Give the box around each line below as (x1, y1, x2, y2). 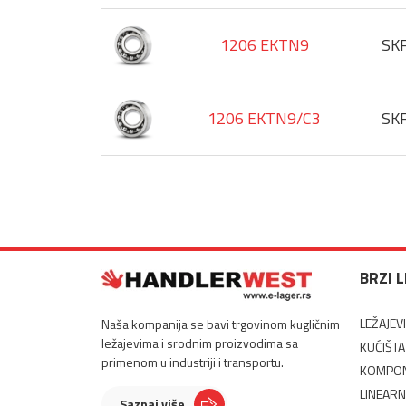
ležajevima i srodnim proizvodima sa (101, 333, 298, 353)
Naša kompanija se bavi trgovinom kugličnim (101, 314, 340, 333)
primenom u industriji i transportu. (101, 353, 284, 372)
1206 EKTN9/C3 (208, 106, 321, 130)
